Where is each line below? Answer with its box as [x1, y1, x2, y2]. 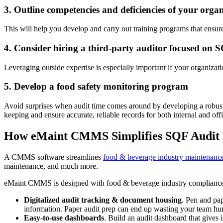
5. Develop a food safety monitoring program [4, 81, 188, 92]
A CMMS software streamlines [4, 153, 103, 161]
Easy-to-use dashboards [24, 214, 104, 222]
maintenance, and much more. [4, 162, 98, 170]
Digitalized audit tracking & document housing [24, 196, 182, 204]
